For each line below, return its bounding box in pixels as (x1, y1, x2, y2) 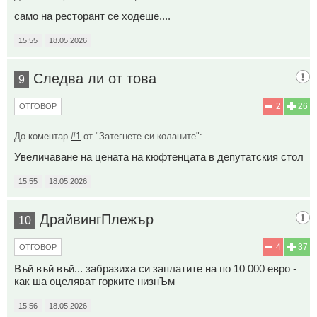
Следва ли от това (33, 70, 156, 86)
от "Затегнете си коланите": (81, 130, 202, 142)
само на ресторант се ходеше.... (14, 9, 171, 22)
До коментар (14, 130, 71, 142)
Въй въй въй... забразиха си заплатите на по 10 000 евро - (14, 262, 296, 275)
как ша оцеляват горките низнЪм (14, 275, 175, 287)
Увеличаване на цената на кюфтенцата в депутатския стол (14, 150, 304, 163)
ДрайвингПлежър (40, 211, 154, 227)
